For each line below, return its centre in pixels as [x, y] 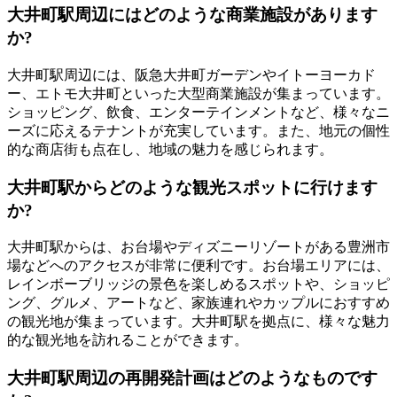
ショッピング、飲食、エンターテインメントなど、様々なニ [198, 112]
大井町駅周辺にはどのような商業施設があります [192, 15]
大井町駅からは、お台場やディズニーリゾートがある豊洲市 [198, 247]
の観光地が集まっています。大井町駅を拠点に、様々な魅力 [198, 322]
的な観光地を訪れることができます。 [128, 340]
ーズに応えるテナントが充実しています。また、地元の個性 [198, 130]
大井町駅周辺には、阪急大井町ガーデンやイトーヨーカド [191, 74]
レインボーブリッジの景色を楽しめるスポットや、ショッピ [198, 284]
